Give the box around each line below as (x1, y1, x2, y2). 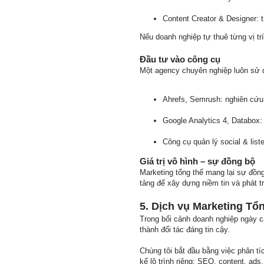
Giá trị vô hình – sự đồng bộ (140, 156, 255, 166)
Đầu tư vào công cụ (140, 54, 220, 64)
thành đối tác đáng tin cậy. (140, 225, 230, 234)
